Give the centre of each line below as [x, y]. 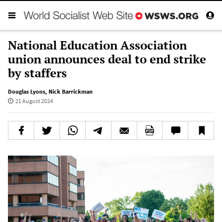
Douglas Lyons [27, 91]
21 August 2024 [34, 101]
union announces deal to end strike [107, 59]
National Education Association [97, 45]
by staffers [37, 73]
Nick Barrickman [71, 91]
